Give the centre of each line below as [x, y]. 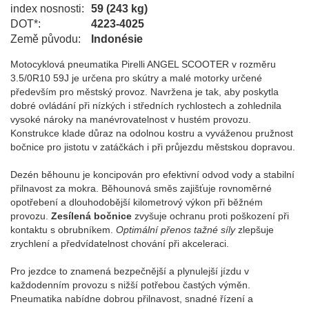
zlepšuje [255, 230]
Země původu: [46, 39]
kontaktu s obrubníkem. [63, 230]
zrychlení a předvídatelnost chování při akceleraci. [120, 243]
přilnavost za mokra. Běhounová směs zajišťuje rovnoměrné [141, 188]
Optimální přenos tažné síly [176, 230]
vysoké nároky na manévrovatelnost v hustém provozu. [131, 119]
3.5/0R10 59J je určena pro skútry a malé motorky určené [136, 78]
